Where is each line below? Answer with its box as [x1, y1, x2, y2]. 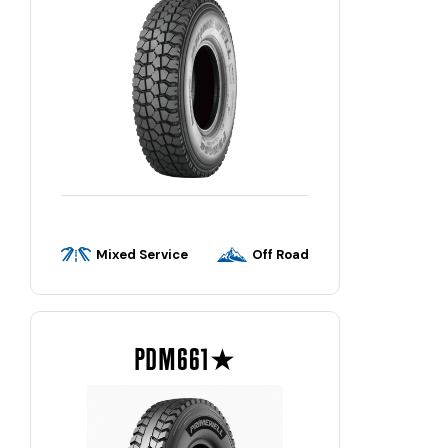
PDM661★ [134, 343, 236, 377]
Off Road [252, 246, 309, 264]
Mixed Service [96, 246, 188, 264]
